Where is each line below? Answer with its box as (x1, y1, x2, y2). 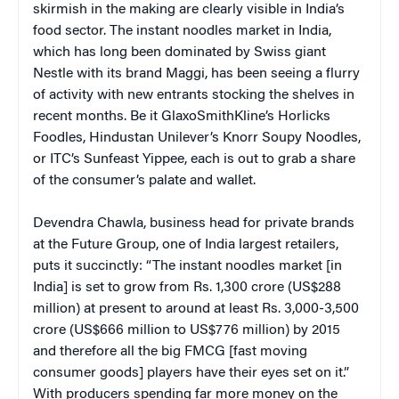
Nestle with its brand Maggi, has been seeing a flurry (33, 66, 360, 81)
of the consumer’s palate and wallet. (33, 173, 256, 188)
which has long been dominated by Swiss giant (33, 45, 326, 60)
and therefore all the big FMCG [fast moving (33, 344, 307, 359)
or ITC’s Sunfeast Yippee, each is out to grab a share (33, 151, 355, 167)
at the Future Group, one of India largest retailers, (33, 237, 338, 252)
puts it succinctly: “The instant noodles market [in (33, 258, 342, 273)
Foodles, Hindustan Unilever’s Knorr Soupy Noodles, (33, 130, 361, 145)
